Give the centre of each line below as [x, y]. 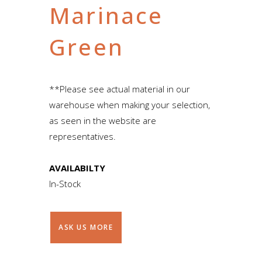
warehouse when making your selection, [130, 104]
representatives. [82, 136]
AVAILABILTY [77, 168]
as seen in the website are [103, 120]
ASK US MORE [86, 227]
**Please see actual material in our [120, 89]
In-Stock [65, 183]
